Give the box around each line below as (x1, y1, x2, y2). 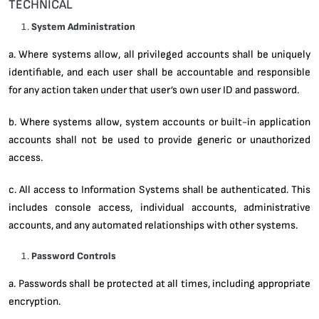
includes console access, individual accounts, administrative (9, 200, 310, 214)
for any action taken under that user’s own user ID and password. (9, 83, 299, 96)
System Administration (31, 20, 135, 33)
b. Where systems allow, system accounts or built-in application (9, 115, 310, 128)
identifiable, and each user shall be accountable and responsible (9, 65, 310, 78)
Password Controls (31, 249, 116, 262)
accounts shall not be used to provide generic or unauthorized (9, 132, 310, 146)
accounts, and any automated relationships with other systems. (9, 218, 298, 231)
